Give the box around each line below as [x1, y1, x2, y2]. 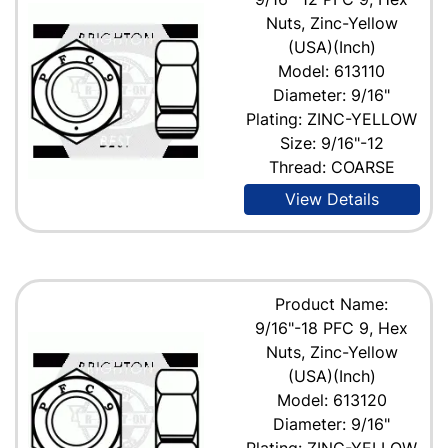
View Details [284, 188, 379, 209]
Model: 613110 [278, 60, 386, 81]
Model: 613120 [276, 389, 387, 410]
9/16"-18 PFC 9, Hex [255, 317, 409, 338]
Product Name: [275, 293, 389, 314]
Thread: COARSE [268, 156, 395, 177]
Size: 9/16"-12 [279, 132, 384, 153]
